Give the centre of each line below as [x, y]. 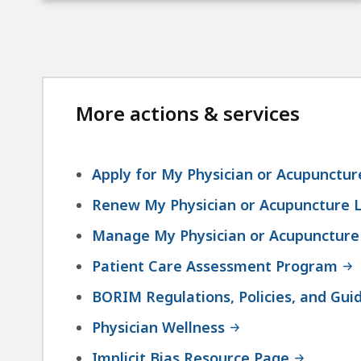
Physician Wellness [158, 327]
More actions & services [188, 113]
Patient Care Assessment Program [215, 266]
